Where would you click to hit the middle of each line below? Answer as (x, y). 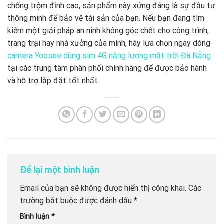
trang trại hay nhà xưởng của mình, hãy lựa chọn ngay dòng (109, 43)
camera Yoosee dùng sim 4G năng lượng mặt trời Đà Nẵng (109, 55)
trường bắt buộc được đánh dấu (77, 200)
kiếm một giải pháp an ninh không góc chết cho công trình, (108, 30)
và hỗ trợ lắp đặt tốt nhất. (53, 80)
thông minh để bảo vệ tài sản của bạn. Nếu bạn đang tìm (106, 18)
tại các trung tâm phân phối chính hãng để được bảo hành (107, 68)
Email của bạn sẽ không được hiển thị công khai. (103, 188)
